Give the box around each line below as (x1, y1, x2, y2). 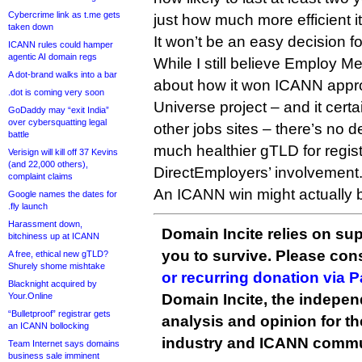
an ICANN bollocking (8, 321, 89, 330)
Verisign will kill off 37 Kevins (8, 147, 118, 157)
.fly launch (8, 201, 48, 211)
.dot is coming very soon (8, 87, 104, 97)
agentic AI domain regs (8, 52, 97, 61)
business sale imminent (8, 351, 99, 360)
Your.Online (8, 291, 53, 301)
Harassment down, (8, 219, 82, 229)
